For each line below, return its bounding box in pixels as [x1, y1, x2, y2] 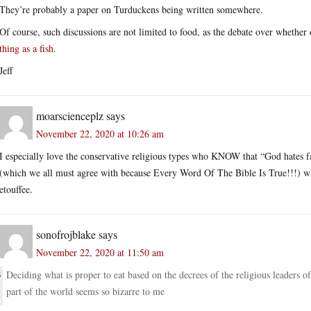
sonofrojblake [36, 226, 96, 242]
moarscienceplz [36, 108, 103, 123]
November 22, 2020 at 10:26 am [36, 126, 164, 140]
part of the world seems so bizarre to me [6, 284, 165, 298]
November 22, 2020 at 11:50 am [36, 245, 164, 259]
